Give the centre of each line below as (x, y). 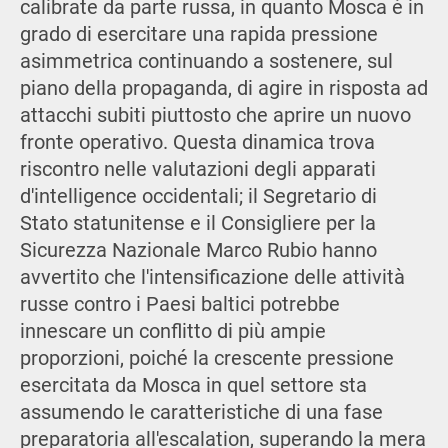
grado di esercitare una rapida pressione (198, 35)
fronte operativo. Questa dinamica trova (197, 143)
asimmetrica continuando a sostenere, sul (206, 62)
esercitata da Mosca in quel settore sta (193, 386)
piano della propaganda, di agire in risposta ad (223, 89)
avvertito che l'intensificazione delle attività (212, 278)
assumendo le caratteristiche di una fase (201, 413)
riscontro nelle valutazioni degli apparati (197, 170)
